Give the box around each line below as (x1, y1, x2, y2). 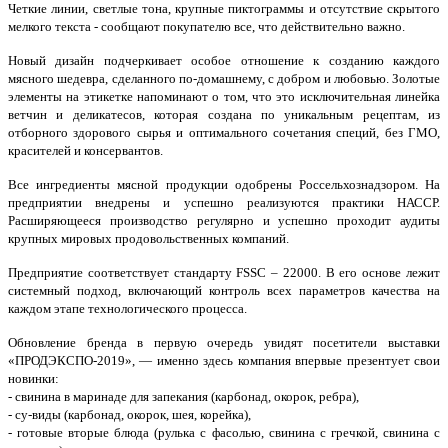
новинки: (8, 371, 59, 386)
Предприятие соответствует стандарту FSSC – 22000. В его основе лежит (8, 265, 440, 280)
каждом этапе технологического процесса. (8, 301, 247, 316)
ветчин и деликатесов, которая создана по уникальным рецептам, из (8, 107, 440, 122)
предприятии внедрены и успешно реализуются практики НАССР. (8, 195, 440, 210)
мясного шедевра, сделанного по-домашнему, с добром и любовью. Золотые (8, 71, 440, 86)
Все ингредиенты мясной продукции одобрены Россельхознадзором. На (8, 177, 440, 192)
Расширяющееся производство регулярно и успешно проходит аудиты (8, 213, 440, 228)
